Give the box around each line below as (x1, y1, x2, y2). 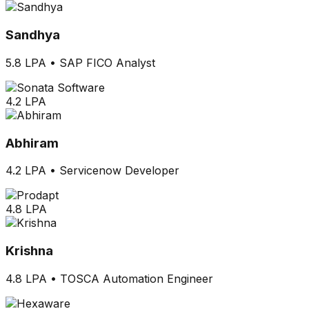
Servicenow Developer (59, 163, 179, 178)
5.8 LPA (6, 55, 46, 70)
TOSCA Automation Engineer (60, 271, 213, 286)
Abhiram (6, 134, 59, 151)
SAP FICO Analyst (59, 55, 155, 70)
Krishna (6, 243, 53, 259)
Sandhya (6, 27, 60, 43)
